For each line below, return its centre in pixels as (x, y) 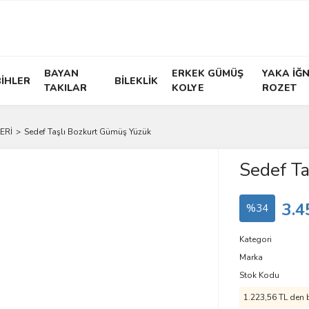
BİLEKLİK (136, 81)
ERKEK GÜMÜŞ (207, 73)
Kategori (255, 239)
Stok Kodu (259, 275)
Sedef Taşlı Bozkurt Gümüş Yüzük (88, 132)
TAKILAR (66, 88)
